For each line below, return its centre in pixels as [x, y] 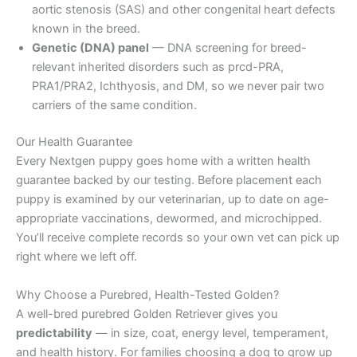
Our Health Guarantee [74, 142]
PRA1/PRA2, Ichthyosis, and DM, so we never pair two [178, 86]
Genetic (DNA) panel [90, 48]
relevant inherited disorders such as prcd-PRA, [158, 67]
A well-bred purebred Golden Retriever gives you [147, 314]
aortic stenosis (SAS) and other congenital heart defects [184, 10]
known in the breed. [86, 29]
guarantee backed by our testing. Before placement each [169, 180]
